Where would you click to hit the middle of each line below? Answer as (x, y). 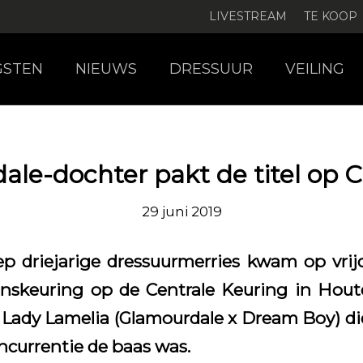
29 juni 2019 (181, 211)
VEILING (315, 69)
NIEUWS (106, 69)
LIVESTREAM (248, 16)
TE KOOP (331, 16)
